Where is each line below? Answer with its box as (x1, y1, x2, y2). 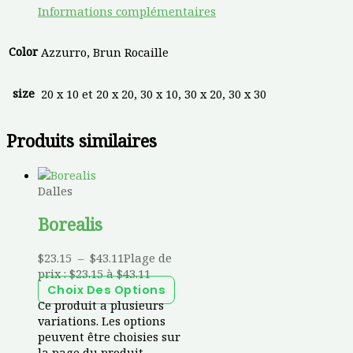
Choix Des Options (46, 281, 166, 298)
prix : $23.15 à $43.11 (38, 265, 150, 281)
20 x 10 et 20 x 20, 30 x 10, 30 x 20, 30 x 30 (41, 85, 266, 102)
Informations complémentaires (38, 2, 216, 19)
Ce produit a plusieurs (38, 296, 164, 313)
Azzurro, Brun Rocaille (41, 43, 169, 60)
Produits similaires (6, 129, 157, 153)
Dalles (38, 182, 72, 199)
